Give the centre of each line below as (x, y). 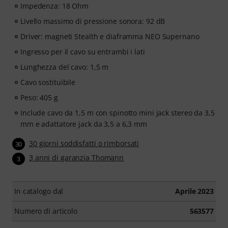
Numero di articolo (46, 211)
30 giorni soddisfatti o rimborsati (84, 143)
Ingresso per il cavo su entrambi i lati (83, 52)
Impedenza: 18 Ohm (55, 6)
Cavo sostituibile (48, 82)
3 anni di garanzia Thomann (77, 158)
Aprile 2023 (194, 191)
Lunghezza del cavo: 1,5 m (65, 67)
